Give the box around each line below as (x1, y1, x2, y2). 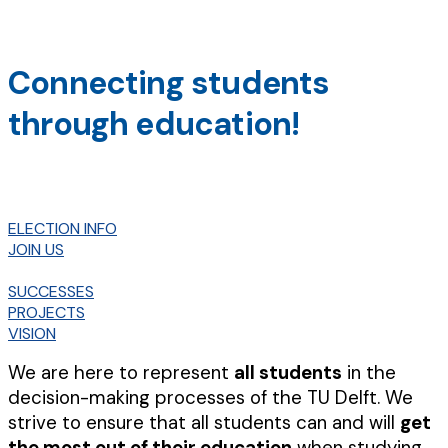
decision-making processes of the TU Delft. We (8, 385, 413, 410)
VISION (8, 323, 56, 344)
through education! (8, 103, 300, 145)
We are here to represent (8, 360, 234, 385)
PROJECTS (8, 302, 85, 323)
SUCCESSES (8, 281, 94, 302)
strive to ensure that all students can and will (8, 410, 400, 435)
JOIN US (8, 239, 64, 260)
